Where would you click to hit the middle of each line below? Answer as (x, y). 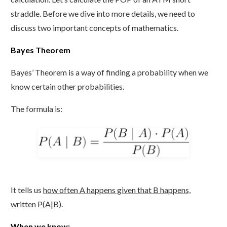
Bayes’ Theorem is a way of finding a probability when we (109, 72)
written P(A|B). (37, 204)
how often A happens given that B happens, (117, 190)
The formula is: (36, 109)
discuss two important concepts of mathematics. (94, 28)
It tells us (27, 190)
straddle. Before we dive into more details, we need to (103, 14)
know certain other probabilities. (67, 87)
